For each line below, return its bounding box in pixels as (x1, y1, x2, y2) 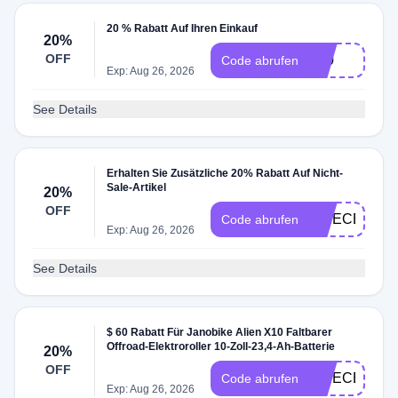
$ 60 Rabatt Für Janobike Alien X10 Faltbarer (107, 326, 333, 338)
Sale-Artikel (107, 181, 167, 194)
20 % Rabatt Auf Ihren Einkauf (107, 22, 259, 35)
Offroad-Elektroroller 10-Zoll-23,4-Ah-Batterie (107, 340, 336, 353)
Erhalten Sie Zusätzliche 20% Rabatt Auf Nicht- (107, 167, 344, 179)
